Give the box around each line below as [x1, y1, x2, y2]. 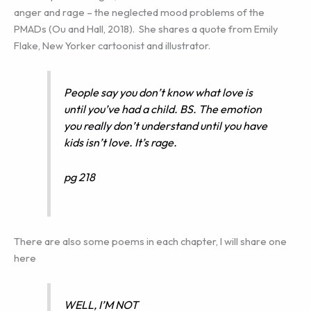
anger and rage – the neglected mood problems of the [14, 5, 264, 19]
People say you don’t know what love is [64, 85, 253, 100]
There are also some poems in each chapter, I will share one [14, 234, 287, 248]
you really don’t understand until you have [64, 119, 268, 133]
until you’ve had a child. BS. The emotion [64, 102, 262, 117]
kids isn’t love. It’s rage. [64, 135, 178, 150]
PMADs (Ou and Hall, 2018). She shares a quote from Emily [14, 22, 278, 35]
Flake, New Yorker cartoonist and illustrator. [14, 38, 210, 52]
